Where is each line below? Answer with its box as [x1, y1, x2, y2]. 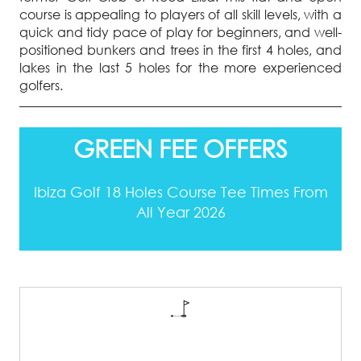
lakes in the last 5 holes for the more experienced [19, 60, 342, 77]
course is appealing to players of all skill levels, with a [19, 6, 342, 23]
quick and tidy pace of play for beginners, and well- [19, 24, 342, 41]
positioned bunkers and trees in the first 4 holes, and [19, 42, 342, 59]
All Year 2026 [135, 203, 226, 222]
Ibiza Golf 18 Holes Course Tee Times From [33, 183, 328, 201]
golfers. [19, 77, 63, 94]
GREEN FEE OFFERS [73, 134, 288, 164]
